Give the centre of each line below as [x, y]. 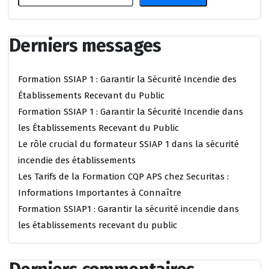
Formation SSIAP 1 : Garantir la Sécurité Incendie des [127, 79]
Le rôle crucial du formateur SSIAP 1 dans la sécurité [128, 144]
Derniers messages [85, 46]
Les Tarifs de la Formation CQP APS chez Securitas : [123, 177]
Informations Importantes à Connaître [100, 193]
